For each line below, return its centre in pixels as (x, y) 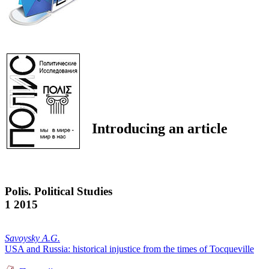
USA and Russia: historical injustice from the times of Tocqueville (129, 249)
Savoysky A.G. (32, 238)
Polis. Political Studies (59, 191)
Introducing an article (160, 128)
